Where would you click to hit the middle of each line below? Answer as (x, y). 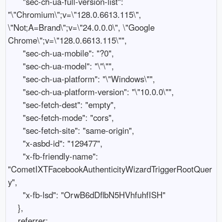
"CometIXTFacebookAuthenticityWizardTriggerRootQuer (110, 169)
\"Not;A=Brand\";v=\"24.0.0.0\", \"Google (81, 27)
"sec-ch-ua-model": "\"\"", (15, 66)
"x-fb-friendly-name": (15, 156)
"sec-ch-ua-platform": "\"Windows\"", (15, 79)
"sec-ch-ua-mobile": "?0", (15, 53)
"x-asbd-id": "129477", (15, 143)
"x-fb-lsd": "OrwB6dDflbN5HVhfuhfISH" (15, 194)
